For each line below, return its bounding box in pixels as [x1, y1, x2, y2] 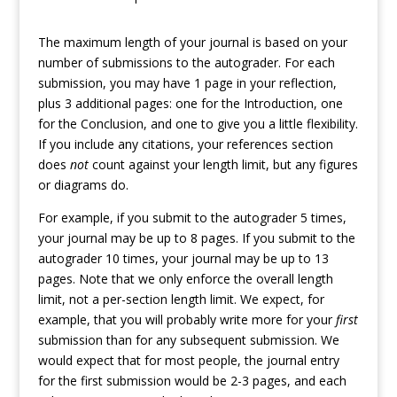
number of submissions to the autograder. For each [37, 54, 335, 72]
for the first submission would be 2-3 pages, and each [37, 372, 346, 390]
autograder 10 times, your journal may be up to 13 [37, 250, 329, 268]
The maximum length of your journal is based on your [37, 34, 347, 51]
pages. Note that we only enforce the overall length [37, 270, 333, 288]
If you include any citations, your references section [37, 136, 333, 153]
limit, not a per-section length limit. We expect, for [37, 291, 324, 308]
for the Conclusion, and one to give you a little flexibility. [37, 115, 358, 133]
